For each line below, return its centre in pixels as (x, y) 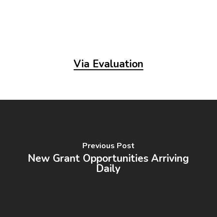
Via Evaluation (108, 64)
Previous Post (108, 146)
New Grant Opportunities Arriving (108, 158)
